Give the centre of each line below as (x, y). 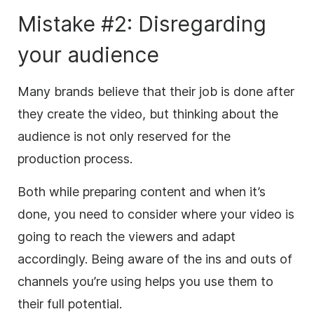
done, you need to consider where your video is (156, 214)
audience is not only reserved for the (124, 136)
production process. (75, 158)
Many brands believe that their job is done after (156, 91)
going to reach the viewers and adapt (127, 236)
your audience (88, 54)
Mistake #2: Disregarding (142, 23)
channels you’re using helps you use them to (145, 281)
